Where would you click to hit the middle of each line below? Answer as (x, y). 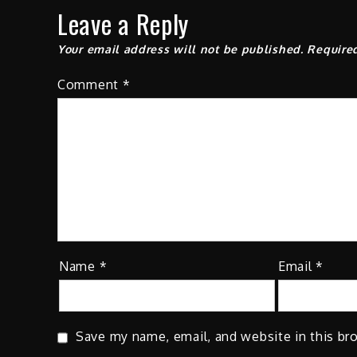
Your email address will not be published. (180, 49)
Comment (90, 85)
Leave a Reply (124, 24)
